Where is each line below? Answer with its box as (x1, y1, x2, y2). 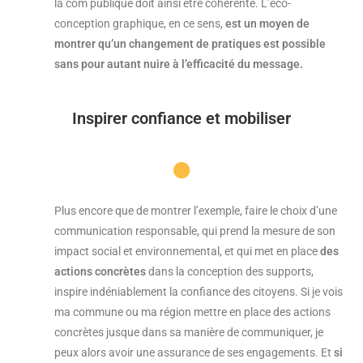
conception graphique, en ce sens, (54, 17, 225, 31)
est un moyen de (225, 17, 310, 31)
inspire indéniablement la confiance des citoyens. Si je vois (54, 285, 343, 299)
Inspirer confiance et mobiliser (72, 109, 291, 129)
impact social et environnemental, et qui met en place (54, 245, 320, 258)
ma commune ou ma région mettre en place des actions (54, 305, 331, 319)
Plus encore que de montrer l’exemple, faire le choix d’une (54, 204, 337, 218)
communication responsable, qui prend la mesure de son (54, 224, 335, 238)
